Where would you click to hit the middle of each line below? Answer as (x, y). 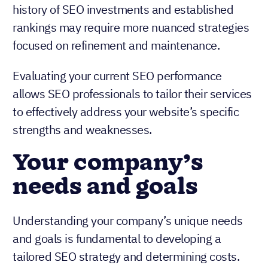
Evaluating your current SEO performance (117, 75)
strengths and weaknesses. (82, 129)
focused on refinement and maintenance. (116, 45)
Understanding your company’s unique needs (128, 220)
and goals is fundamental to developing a (117, 238)
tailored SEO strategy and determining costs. (126, 256)
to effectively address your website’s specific (126, 111)
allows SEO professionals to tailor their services (132, 93)
